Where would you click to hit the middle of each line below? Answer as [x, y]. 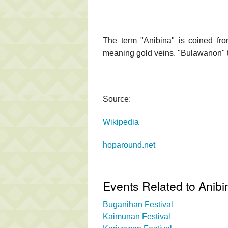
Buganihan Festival [138, 204]
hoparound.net [129, 145]
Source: [117, 99]
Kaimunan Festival [137, 216]
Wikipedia [121, 122]
